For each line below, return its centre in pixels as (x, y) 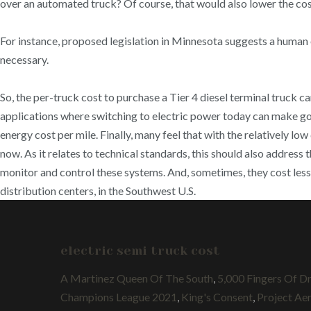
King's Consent (217, 296)
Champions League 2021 (119, 296)
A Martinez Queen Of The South (137, 278)
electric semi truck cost (140, 251)
